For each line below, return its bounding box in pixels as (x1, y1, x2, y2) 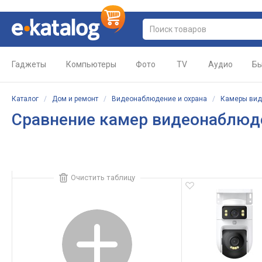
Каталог (12, 95, 39, 103)
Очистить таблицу (70, 173, 135, 182)
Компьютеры (66, 60, 116, 69)
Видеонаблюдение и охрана (112, 95, 207, 103)
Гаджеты (12, 60, 46, 69)
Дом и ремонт (52, 95, 98, 103)
